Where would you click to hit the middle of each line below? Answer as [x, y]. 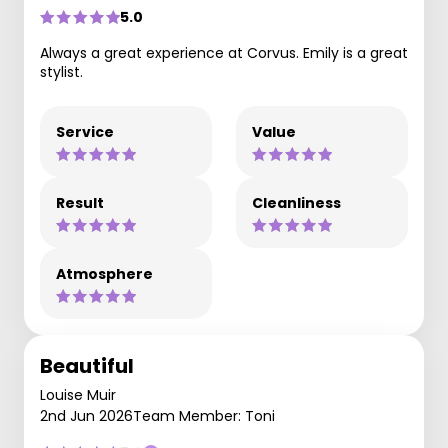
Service [85, 132]
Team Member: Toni [204, 416]
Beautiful [87, 366]
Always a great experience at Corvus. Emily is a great [224, 53]
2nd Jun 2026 [86, 416]
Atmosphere [104, 274]
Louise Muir [78, 395]
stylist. [61, 72]
